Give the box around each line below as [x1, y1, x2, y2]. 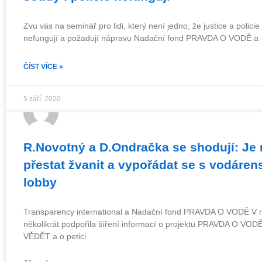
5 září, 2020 [23, 95, 61, 103]
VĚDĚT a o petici [23, 232, 86, 241]
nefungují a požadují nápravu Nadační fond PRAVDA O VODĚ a [23, 33, 258, 43]
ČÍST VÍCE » [23, 63, 63, 71]
